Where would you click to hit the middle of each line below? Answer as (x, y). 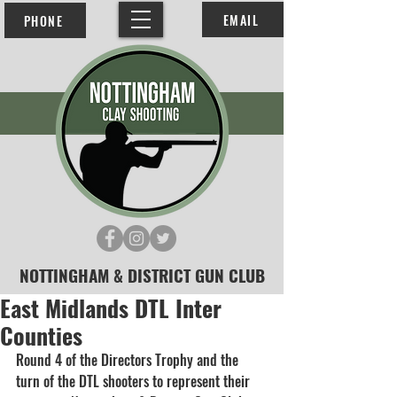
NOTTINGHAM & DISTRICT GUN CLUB (142, 275)
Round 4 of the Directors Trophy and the (129, 360)
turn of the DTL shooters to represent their (135, 381)
